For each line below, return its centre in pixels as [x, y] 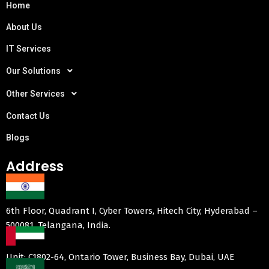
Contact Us [28, 116]
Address [35, 167]
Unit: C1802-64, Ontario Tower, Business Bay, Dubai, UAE [120, 257]
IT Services [29, 49]
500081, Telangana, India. [58, 225]
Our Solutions [33, 71]
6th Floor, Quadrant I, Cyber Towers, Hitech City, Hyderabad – [132, 211]
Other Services [35, 94]
